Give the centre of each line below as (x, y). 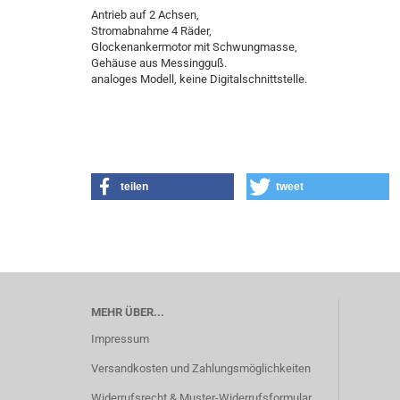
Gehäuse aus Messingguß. (159, 63)
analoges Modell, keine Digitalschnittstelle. (199, 79)
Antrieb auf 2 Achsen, (145, 15)
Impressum (120, 339)
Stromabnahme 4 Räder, (151, 31)
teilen (134, 187)
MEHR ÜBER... (128, 312)
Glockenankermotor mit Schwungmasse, (194, 47)
